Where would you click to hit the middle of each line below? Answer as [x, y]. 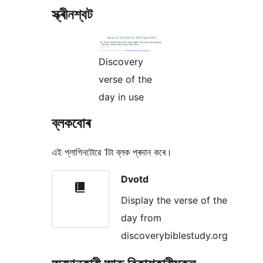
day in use [121, 97]
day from [141, 218]
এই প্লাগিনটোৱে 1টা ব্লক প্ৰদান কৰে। [112, 152]
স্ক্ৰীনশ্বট [72, 15]
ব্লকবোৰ [71, 123]
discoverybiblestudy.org [174, 236]
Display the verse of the [174, 200]
